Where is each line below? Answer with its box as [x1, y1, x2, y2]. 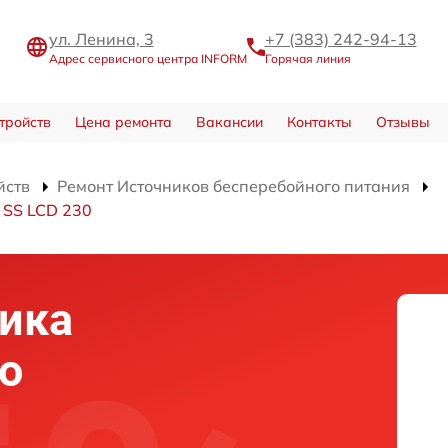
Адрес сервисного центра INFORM [48, 51, 247, 67]
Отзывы [375, 113, 430, 132]
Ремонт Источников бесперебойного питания [57, 176, 410, 197]
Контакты [286, 113, 352, 132]
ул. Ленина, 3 [48, 29, 154, 50]
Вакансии [195, 113, 263, 132]
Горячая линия [264, 51, 351, 67]
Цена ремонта [74, 113, 172, 132]
